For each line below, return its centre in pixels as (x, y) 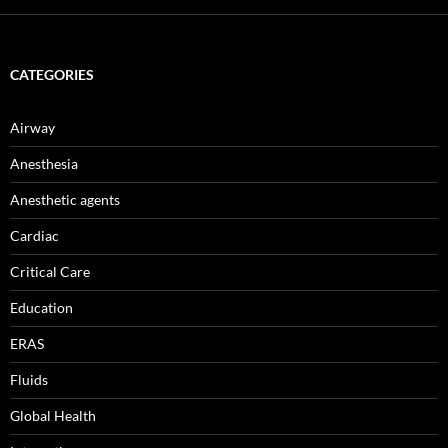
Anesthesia (44, 164)
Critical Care (50, 272)
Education (41, 308)
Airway (32, 128)
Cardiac (34, 236)
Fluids (29, 380)
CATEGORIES (52, 75)
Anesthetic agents (65, 200)
